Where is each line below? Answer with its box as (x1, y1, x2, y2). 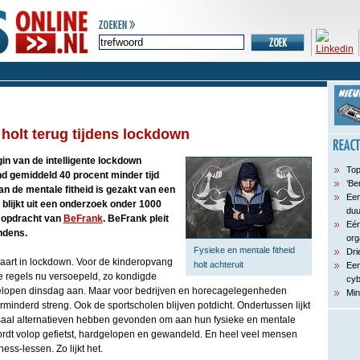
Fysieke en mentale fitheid (193, 245, 295, 255)
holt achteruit (193, 260, 243, 269)
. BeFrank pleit (102, 213, 169, 224)
